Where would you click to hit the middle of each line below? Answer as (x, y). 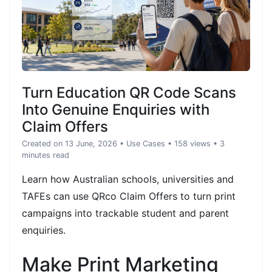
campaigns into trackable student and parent (125, 213)
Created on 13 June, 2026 (70, 143)
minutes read (46, 155)
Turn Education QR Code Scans (129, 92)
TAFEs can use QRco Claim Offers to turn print (129, 196)
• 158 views (189, 143)
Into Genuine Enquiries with (116, 109)
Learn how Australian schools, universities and (128, 179)
